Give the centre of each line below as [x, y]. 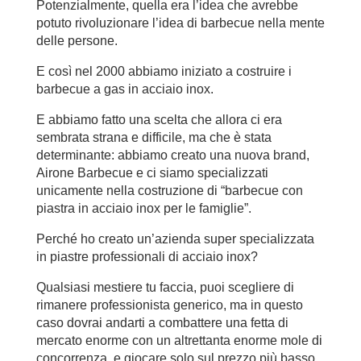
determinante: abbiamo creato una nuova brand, [172, 155]
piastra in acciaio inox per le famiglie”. [143, 208]
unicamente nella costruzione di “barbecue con [169, 190]
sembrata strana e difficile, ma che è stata [154, 137]
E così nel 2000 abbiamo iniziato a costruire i [164, 71]
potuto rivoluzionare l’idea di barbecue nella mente [180, 23]
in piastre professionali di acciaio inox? [147, 256]
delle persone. [77, 40]
